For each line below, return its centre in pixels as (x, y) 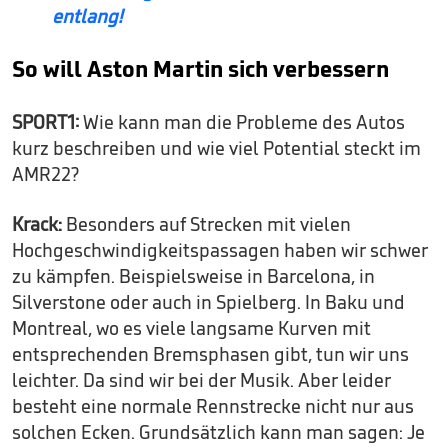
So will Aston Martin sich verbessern (200, 69)
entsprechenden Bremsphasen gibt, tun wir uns (210, 354)
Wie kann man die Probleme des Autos (244, 122)
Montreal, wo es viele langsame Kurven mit (191, 328)
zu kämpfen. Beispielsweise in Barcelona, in (193, 276)
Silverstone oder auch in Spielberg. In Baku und (208, 302)
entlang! (87, 16)
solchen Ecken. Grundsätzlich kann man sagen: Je (218, 432)
